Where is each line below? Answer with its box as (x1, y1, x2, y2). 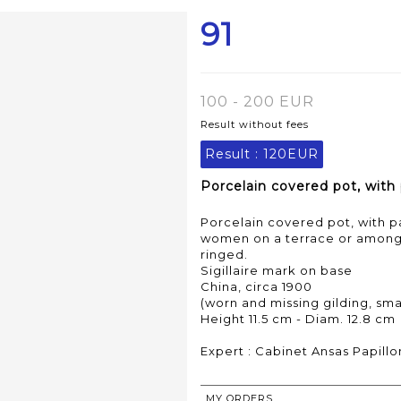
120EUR (263, 146, 319, 163)
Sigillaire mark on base (200, 263, 353, 278)
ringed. (200, 247, 248, 262)
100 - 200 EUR (200, 93, 314, 111)
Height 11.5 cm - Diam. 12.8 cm (200, 311, 396, 327)
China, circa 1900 (200, 279, 312, 294)
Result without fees (200, 118, 309, 132)
